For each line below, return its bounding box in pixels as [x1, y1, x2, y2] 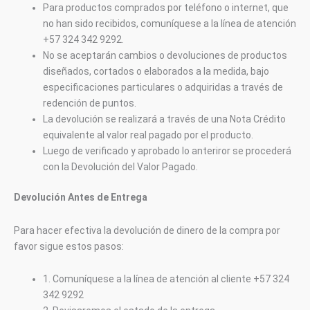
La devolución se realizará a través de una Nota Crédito [43, 113, 286, 125]
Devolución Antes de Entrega [14, 192, 147, 203]
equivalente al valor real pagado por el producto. [43, 129, 253, 140]
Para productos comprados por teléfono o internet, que [43, 2, 289, 13]
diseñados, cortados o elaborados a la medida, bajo [43, 66, 269, 77]
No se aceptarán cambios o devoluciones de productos [43, 50, 287, 61]
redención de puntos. [43, 98, 136, 109]
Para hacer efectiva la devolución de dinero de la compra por [14, 224, 280, 236]
